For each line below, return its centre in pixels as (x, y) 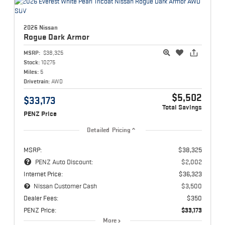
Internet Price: (43, 174)
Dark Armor (69, 37)
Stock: (31, 62)
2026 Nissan (40, 28)
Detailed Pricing (109, 130)
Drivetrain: (36, 81)
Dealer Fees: (41, 198)
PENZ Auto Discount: (64, 162)
